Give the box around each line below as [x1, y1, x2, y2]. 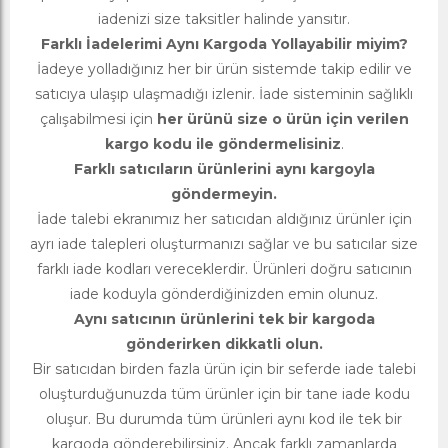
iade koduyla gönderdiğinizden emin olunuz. [70, 285, 378, 304]
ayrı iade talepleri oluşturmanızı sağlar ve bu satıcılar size [30, 235, 418, 254]
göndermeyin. [171, 185, 277, 204]
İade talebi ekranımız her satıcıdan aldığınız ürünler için [36, 210, 412, 229]
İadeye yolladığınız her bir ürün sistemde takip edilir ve [36, 60, 412, 79]
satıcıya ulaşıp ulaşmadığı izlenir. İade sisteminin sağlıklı [35, 85, 413, 104]
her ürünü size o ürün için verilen [156, 110, 409, 129]
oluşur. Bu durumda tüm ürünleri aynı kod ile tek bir [46, 410, 402, 429]
